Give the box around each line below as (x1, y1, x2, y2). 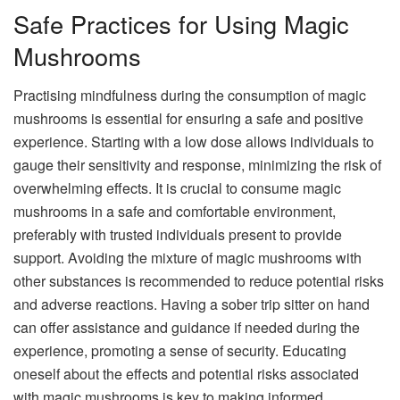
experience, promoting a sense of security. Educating (13, 340, 346, 362)
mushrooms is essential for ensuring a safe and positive (13, 108, 363, 129)
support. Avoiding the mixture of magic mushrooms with (13, 247, 362, 269)
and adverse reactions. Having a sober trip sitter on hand (13, 294, 370, 315)
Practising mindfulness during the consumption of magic (13, 85, 366, 106)
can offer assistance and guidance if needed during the (13, 317, 360, 338)
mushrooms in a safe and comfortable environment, (13, 201, 336, 222)
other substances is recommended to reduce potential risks (13, 271, 384, 292)
